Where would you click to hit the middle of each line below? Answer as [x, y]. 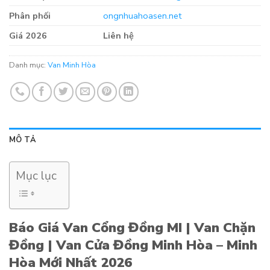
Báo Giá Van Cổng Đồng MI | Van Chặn [132, 228]
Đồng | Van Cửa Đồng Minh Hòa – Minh [133, 245]
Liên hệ [119, 36]
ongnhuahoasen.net [143, 16]
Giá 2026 [28, 36]
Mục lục [36, 176]
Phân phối [30, 16]
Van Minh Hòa [72, 65]
